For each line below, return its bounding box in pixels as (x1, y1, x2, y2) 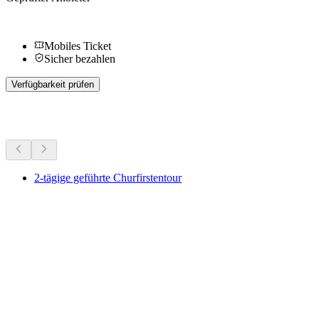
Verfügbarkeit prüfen (11, 79, 94, 90)
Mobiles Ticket (44, 40, 111, 53)
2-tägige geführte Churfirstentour (34, 172, 182, 184)
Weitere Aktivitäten (6, 106, 150, 125)
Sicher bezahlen (44, 53, 115, 66)
